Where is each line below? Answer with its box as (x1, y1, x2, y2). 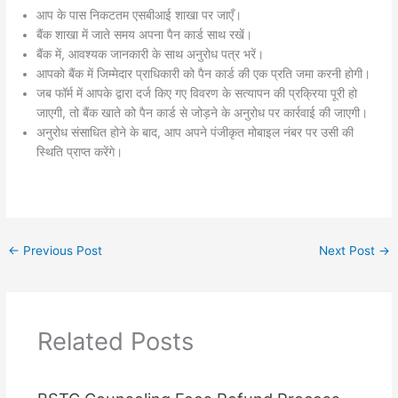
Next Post (318, 243, 378, 258)
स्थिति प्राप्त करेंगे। (36, 144, 123, 159)
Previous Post (20, 243, 103, 258)
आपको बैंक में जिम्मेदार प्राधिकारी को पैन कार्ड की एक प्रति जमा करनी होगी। (36, 66, 371, 81)
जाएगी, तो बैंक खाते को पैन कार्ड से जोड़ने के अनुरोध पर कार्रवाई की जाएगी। (36, 105, 369, 120)
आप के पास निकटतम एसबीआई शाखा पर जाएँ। (36, 7, 243, 22)
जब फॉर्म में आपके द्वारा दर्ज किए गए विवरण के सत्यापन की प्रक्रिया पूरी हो (36, 85, 358, 100)
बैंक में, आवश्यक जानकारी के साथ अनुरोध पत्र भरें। (36, 46, 265, 61)
